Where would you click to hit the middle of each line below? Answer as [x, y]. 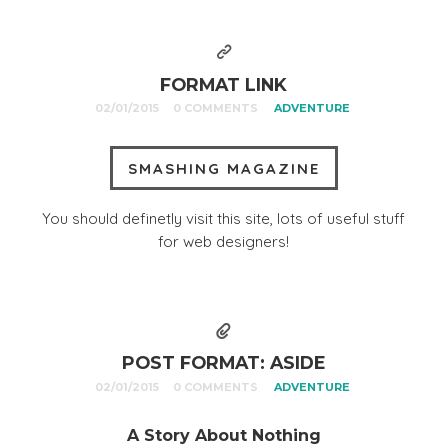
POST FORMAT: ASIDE [223, 363]
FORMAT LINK [224, 84]
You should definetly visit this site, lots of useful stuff [224, 218]
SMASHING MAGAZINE [223, 168]
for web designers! [224, 241]
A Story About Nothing [223, 435]
